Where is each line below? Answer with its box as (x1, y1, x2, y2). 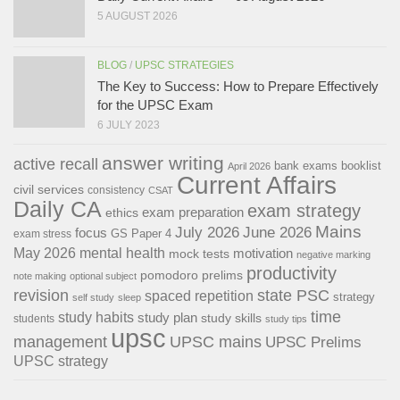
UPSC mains (170, 331, 262, 351)
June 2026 (243, 223, 312, 241)
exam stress (13, 227, 71, 240)
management (13, 331, 107, 351)
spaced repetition (145, 287, 254, 304)
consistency (87, 183, 145, 196)
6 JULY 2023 (97, 118, 160, 131)
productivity (246, 262, 337, 283)
